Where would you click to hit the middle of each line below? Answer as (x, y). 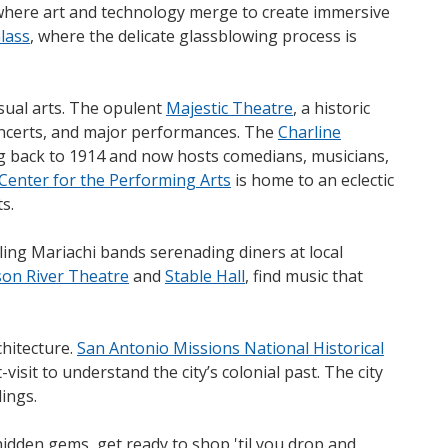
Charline (309, 131)
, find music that (304, 275)
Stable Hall (205, 275)
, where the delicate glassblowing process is (193, 35)
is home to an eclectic (312, 179)
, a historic (331, 107)
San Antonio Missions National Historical (230, 347)
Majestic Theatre (229, 107)
